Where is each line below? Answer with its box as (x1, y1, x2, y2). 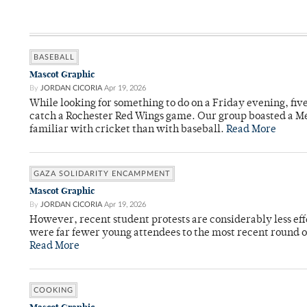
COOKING (34, 286, 73, 295)
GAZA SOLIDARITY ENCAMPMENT (34, 170, 171, 178)
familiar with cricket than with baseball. (29, 125, 226, 136)
